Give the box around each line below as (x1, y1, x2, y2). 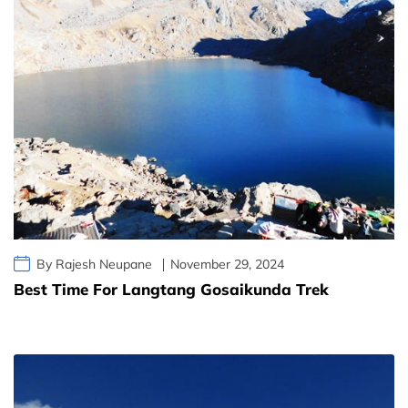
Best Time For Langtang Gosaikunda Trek (14, 280, 329, 300)
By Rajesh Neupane (36, 256, 152, 273)
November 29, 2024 (170, 256, 284, 273)
